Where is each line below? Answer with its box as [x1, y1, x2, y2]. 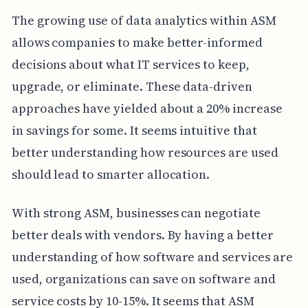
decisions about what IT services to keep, [11, 56, 250, 74]
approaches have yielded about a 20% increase [11, 100, 283, 118]
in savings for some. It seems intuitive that [11, 122, 257, 140]
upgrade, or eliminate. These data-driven [11, 78, 252, 96]
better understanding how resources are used [11, 144, 278, 162]
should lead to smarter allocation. [11, 166, 210, 184]
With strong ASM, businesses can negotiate [11, 204, 261, 222]
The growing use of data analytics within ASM [11, 12, 276, 30]
